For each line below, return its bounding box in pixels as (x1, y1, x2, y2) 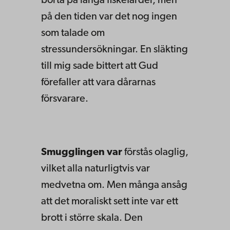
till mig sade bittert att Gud (41, 61, 158, 71)
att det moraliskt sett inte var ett (41, 196, 178, 207)
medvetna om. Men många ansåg (41, 180, 187, 190)
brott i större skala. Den (41, 213, 143, 223)
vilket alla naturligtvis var (41, 163, 150, 174)
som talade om (41, 28, 105, 39)
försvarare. (41, 93, 90, 104)
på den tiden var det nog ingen (41, 11, 177, 22)
